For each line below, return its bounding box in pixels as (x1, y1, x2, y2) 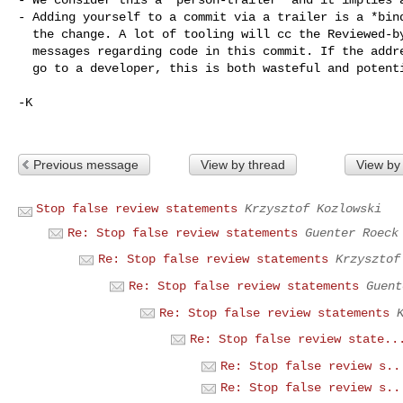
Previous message (33, 157, 139, 172)
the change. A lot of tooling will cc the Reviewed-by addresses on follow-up (18, 26, 32, 41)
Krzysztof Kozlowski (245, 201, 381, 216)
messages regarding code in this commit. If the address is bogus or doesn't (18, 43, 32, 58)
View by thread (200, 157, 285, 172)
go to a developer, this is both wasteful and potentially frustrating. (18, 60, 32, 76)
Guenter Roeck (305, 225, 399, 240)
